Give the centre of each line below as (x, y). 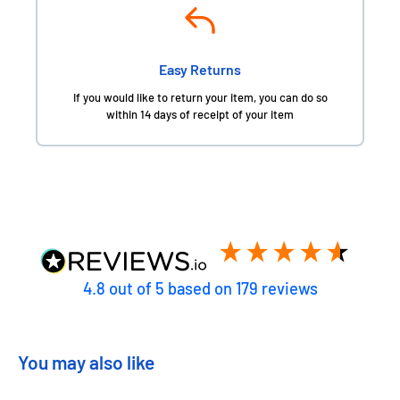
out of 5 (136, 288)
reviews (287, 288)
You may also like (86, 362)
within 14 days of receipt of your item (200, 114)
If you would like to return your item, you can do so (200, 97)
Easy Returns (200, 69)
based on (201, 288)
